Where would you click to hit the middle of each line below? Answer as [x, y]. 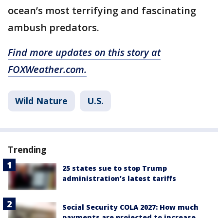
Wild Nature [41, 100]
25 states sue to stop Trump [115, 168]
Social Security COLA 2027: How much [130, 207]
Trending [27, 149]
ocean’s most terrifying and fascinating [102, 10]
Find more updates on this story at [84, 52]
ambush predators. [54, 27]
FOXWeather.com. [47, 69]
